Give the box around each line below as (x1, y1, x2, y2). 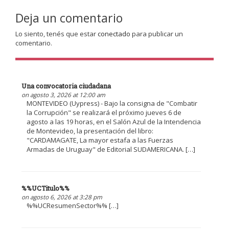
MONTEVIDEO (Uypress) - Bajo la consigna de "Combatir (26, 99, 197, 108)
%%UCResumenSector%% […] (26, 200, 119, 210)
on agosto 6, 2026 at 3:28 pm (21, 192, 102, 201)
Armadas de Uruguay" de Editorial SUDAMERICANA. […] (26, 145, 195, 154)
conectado (98, 29, 130, 39)
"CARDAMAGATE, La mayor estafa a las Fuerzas (26, 135, 173, 145)
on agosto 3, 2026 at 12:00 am (21, 90, 105, 99)
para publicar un (130, 29, 183, 39)
